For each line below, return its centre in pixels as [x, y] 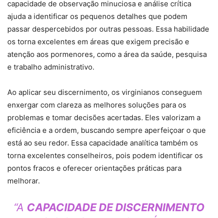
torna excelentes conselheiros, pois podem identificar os [105, 156]
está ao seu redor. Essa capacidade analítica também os [103, 143]
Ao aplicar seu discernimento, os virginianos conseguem [105, 92]
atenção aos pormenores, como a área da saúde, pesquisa [107, 54]
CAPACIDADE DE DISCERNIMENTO [116, 208]
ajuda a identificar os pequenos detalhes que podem [97, 17]
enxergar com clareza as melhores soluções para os [97, 105]
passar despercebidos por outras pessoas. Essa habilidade [108, 29]
